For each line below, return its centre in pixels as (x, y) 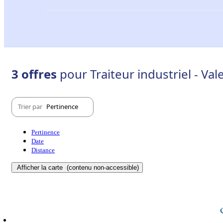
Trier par (31, 107)
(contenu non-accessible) (102, 167)
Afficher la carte (41, 167)
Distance (43, 150)
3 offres (36, 74)
